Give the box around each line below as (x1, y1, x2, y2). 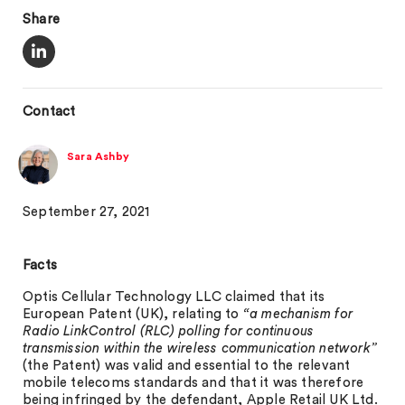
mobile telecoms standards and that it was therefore (23, 376, 364, 390)
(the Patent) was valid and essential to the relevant (23, 359, 351, 372)
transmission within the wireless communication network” (23, 342, 378, 355)
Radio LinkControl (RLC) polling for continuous (23, 325, 315, 338)
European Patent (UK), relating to (23, 307, 243, 321)
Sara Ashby (67, 151, 129, 162)
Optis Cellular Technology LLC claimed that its (23, 290, 325, 304)
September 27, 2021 (23, 205, 150, 219)
